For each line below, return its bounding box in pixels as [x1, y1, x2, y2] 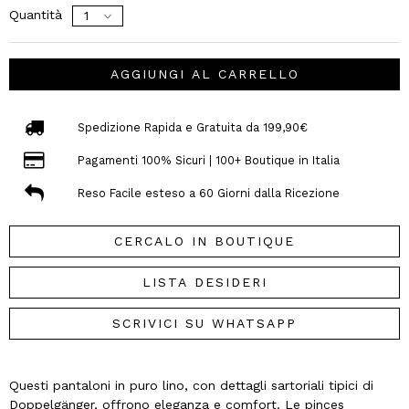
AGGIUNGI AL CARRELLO [110, 67, 299, 82]
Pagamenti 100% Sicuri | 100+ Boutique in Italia [77, 152, 340, 167]
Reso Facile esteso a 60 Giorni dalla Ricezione [77, 185, 340, 200]
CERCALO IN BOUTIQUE [114, 234, 295, 249]
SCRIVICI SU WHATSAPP [112, 316, 297, 331]
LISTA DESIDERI [142, 275, 267, 290]
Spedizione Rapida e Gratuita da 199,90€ [77, 120, 308, 134]
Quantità [9, 6, 62, 22]
